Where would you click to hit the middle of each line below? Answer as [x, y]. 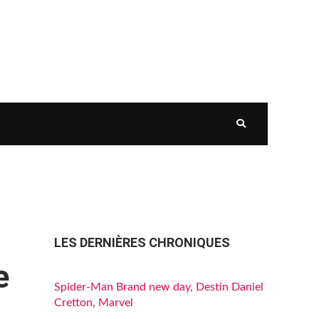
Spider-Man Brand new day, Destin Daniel [159, 287]
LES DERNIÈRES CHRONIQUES [142, 242]
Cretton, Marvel [94, 303]
